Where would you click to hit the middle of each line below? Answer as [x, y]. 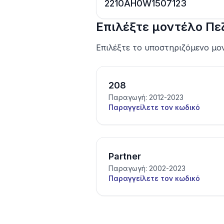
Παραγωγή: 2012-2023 [146, 97]
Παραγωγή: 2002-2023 [147, 168]
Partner [125, 156]
